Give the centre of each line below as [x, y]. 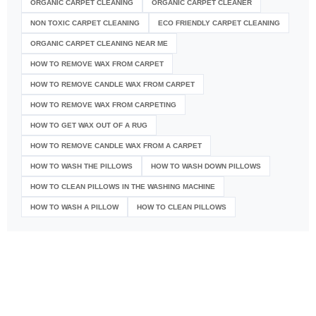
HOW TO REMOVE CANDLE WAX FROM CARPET [113, 84]
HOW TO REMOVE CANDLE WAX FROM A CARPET [116, 145]
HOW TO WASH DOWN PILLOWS [206, 166]
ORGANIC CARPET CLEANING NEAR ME [99, 43]
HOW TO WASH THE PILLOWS [81, 166]
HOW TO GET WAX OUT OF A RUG [89, 125]
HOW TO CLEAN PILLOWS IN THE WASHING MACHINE [123, 186]
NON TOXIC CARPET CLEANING [85, 23]
